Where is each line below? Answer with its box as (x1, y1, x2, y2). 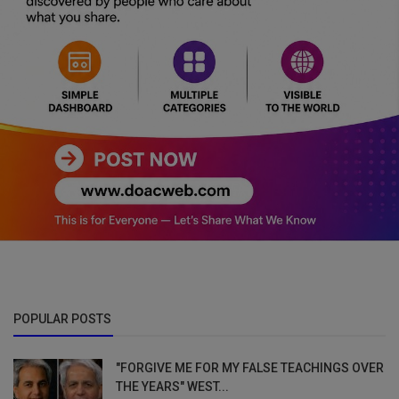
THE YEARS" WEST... (116, 379, 229, 394)
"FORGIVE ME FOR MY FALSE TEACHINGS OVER (116, 360, 384, 375)
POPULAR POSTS (13, 311, 111, 326)
